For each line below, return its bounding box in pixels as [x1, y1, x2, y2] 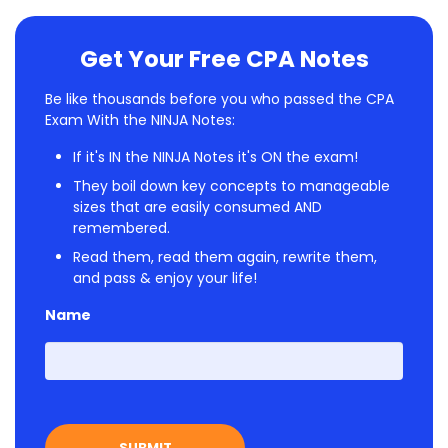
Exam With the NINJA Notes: [45, 110, 235, 131]
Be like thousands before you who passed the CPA [45, 89, 394, 110]
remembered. [73, 218, 170, 239]
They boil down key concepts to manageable [73, 176, 390, 197]
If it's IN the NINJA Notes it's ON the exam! [73, 147, 358, 168]
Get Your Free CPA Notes [79, 43, 369, 76]
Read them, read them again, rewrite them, [73, 247, 377, 268]
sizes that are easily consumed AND [73, 197, 322, 218]
